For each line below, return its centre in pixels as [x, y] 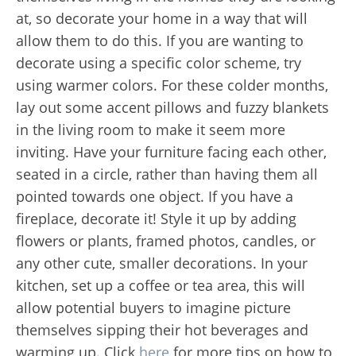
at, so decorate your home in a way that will [162, 19]
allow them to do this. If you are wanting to [160, 41]
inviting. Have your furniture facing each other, [171, 152]
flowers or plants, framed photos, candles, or [166, 241]
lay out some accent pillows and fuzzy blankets [172, 108]
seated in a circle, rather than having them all [167, 174]
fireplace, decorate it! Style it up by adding [156, 219]
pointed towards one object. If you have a [155, 197]
